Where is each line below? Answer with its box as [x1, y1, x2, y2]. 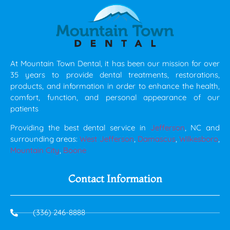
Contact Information [68, 172, 162, 185]
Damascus [137, 133, 176, 144]
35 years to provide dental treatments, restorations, [10, 70, 220, 80]
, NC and [184, 122, 220, 132]
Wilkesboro [179, 133, 219, 144]
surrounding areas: [10, 133, 80, 144]
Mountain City [10, 145, 60, 155]
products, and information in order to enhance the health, [10, 81, 220, 91]
